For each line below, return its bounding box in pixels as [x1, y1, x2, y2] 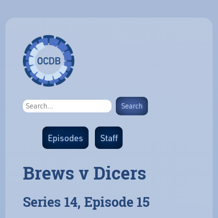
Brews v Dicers [23, 161, 147, 185]
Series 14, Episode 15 [23, 193, 150, 211]
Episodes [48, 131, 83, 144]
